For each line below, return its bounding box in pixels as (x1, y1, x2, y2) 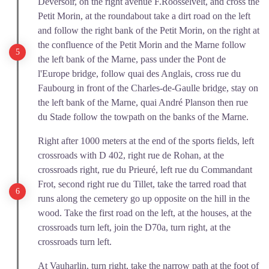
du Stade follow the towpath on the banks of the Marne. (38, 112, 249, 122)
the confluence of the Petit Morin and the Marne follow (38, 40, 246, 50)
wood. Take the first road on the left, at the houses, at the (38, 208, 252, 218)
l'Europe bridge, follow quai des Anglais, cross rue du (38, 68, 241, 79)
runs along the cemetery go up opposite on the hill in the (38, 193, 250, 204)
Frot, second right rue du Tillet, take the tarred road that (38, 179, 246, 189)
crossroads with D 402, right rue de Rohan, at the (38, 150, 224, 160)
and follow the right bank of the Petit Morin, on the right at (38, 25, 259, 35)
